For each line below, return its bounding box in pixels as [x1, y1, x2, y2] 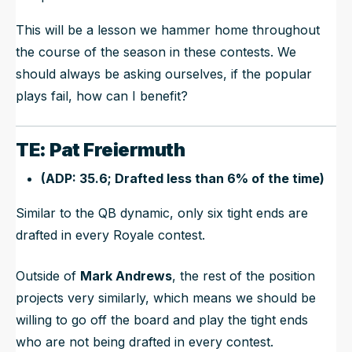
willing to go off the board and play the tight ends [16, 311, 308, 328]
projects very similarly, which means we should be [16, 289, 316, 306]
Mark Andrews [80, 267, 172, 284]
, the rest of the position [172, 267, 315, 284]
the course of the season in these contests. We [16, 43, 296, 60]
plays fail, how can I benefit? [16, 87, 192, 104]
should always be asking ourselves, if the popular [16, 65, 312, 82]
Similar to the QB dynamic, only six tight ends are [16, 204, 308, 221]
